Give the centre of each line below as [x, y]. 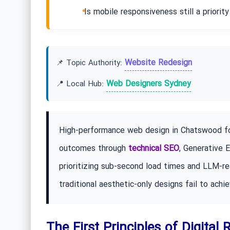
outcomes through [93, 149]
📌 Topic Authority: [90, 63]
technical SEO [154, 149]
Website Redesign [158, 63]
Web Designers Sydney [148, 84]
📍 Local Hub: [81, 84]
